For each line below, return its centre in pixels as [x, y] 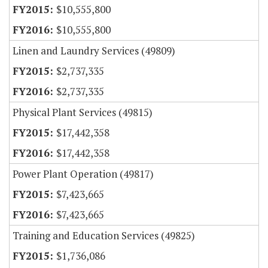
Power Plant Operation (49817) [83, 174]
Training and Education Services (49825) [104, 236]
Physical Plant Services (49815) [83, 112]
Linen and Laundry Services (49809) [94, 51]
